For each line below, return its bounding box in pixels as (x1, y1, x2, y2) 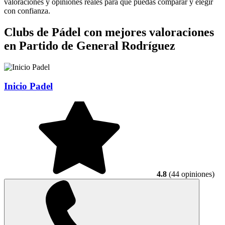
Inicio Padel (4, 81, 53, 92)
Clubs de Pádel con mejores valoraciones (4, 25, 214, 39)
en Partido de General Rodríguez (4, 39, 175, 52)
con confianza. (4, 6, 50, 15)
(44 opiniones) (167, 170, 214, 179)
